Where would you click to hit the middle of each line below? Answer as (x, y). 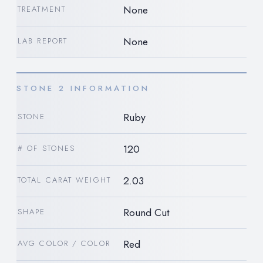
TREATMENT (42, 9)
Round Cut (146, 213)
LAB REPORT (43, 41)
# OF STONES (47, 149)
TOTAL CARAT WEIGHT (64, 180)
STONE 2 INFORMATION (83, 89)
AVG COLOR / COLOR (64, 244)
